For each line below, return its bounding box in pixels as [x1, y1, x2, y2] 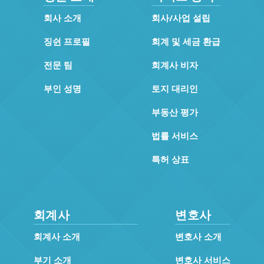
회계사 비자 [151, 58, 199, 71]
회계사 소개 [33, 230, 80, 242]
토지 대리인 [151, 82, 199, 94]
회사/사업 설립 [151, 11, 211, 24]
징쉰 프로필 [43, 35, 90, 47]
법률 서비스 [151, 129, 199, 141]
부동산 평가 [151, 105, 199, 118]
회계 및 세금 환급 [151, 35, 221, 47]
